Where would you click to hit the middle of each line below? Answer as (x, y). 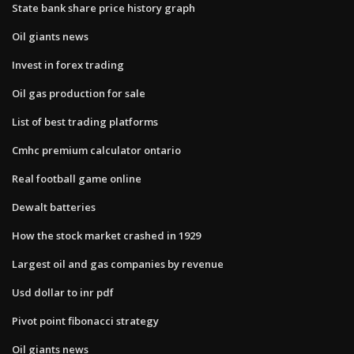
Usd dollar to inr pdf (63, 292)
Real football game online (77, 178)
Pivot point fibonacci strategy (85, 320)
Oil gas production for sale (79, 93)
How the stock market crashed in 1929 (106, 235)
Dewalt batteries (54, 207)
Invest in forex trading (68, 64)
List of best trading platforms (85, 121)
